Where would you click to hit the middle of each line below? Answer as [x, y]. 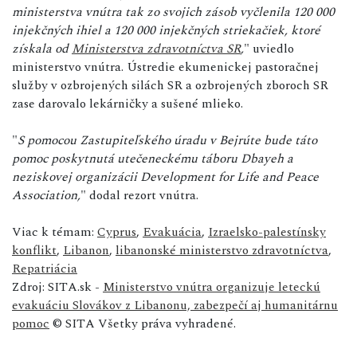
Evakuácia [172, 231]
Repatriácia [45, 268]
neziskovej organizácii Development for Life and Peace [165, 177]
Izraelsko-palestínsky [267, 231]
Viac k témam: [55, 231]
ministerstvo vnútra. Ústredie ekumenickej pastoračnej [165, 67]
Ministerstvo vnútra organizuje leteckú [212, 286]
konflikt [34, 250]
